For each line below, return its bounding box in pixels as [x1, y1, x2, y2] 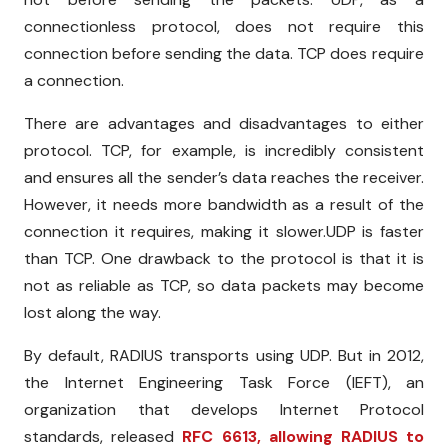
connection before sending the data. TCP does [24, 43, 367, 65]
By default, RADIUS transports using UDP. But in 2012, [24, 345, 424, 367]
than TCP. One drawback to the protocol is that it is [24, 248, 424, 270]
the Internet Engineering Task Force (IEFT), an [24, 372, 424, 394]
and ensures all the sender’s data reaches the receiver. [24, 167, 424, 189]
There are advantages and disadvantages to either [24, 113, 424, 135]
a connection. [24, 70, 124, 92]
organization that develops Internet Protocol [24, 399, 424, 421]
